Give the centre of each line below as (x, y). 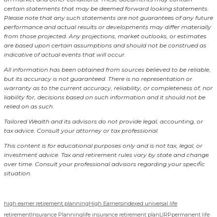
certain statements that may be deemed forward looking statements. (106, 9)
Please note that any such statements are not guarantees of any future (108, 18)
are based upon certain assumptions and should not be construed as (105, 46)
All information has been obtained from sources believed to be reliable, (107, 70)
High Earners (106, 204)
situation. (18, 173)
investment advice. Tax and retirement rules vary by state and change (106, 155)
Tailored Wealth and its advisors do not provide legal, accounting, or (103, 122)
